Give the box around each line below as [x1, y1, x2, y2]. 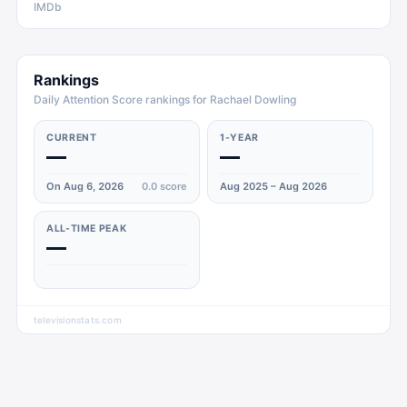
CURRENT [46, 132, 97, 144]
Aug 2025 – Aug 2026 [220, 180, 327, 193]
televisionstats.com [34, 314, 122, 325]
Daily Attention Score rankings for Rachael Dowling [34, 93, 296, 106]
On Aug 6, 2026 [46, 180, 124, 193]
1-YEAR [220, 132, 259, 144]
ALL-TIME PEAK [46, 223, 127, 234]
